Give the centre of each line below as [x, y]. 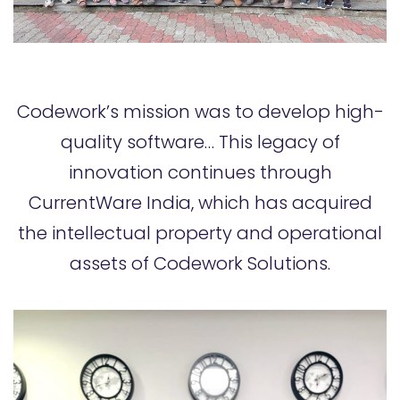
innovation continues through [200, 172]
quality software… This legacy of [200, 142]
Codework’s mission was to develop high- [200, 111]
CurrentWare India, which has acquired [200, 202]
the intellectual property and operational [200, 233]
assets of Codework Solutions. [200, 263]
